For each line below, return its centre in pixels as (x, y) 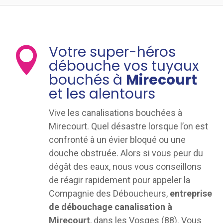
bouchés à (87, 80)
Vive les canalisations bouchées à (115, 113)
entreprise (191, 193)
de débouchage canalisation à (110, 207)
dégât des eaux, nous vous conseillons (125, 167)
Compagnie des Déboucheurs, (109, 193)
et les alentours (102, 94)
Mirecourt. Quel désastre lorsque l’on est (128, 126)
